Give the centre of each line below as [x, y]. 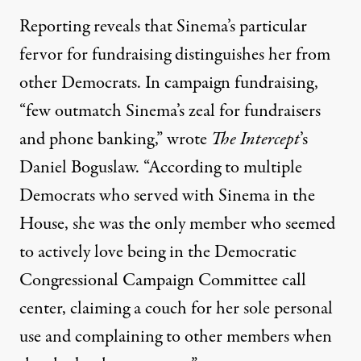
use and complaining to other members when [176, 337]
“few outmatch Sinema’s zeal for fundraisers [170, 112]
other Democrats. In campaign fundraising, [169, 83]
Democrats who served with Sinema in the [167, 196]
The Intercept [255, 140]
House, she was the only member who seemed [177, 224]
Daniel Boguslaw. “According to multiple [161, 168]
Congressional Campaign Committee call [163, 281]
